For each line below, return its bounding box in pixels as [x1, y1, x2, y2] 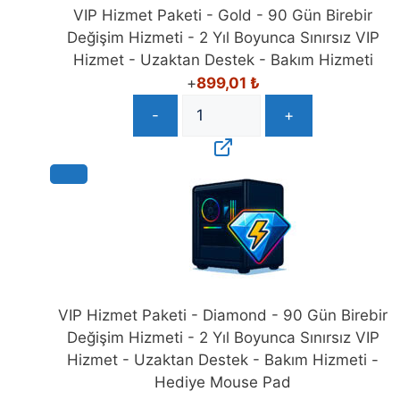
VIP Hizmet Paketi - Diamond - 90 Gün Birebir [58, 306, 387, 325]
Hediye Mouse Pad [154, 373, 291, 392]
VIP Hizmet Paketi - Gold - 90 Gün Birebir [73, 5, 372, 24]
